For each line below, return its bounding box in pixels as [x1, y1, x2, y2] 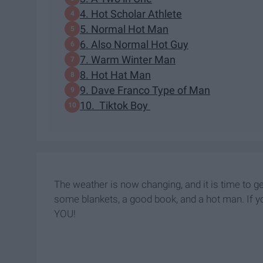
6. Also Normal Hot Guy [80, 38, 188, 50]
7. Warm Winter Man [80, 53, 176, 66]
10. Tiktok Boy [80, 99, 150, 112]
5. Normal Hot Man [80, 22, 168, 35]
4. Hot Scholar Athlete [80, 7, 182, 20]
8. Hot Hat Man [80, 68, 151, 81]
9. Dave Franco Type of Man [80, 83, 210, 96]
